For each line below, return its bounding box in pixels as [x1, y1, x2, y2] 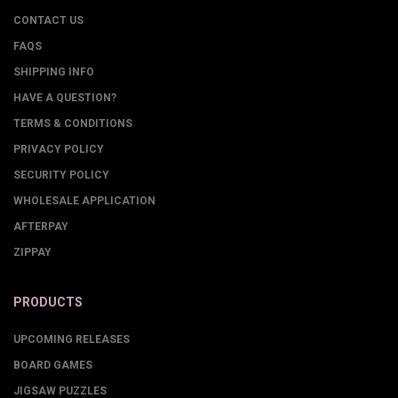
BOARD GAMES [13, 359, 92, 371]
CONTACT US [13, 14, 84, 27]
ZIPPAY [13, 246, 52, 259]
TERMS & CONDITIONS [13, 117, 132, 130]
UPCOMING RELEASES [13, 333, 130, 346]
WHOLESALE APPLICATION [13, 195, 155, 207]
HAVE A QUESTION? [13, 92, 116, 104]
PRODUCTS [13, 295, 83, 309]
